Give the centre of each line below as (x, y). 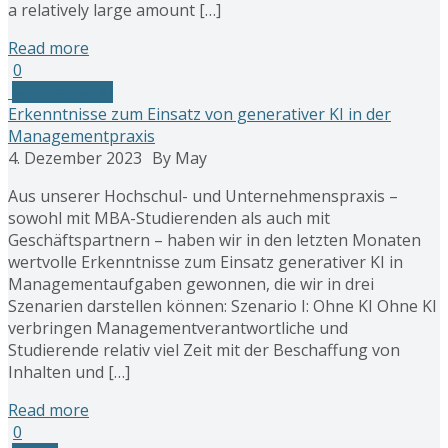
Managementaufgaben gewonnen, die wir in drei (191, 283)
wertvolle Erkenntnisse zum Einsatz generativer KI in (205, 261)
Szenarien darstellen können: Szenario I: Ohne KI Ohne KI (222, 305)
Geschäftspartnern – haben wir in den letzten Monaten (214, 239)
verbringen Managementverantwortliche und (178, 327)
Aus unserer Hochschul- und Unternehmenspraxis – (203, 195)
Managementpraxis (81, 135)
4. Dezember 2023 (75, 157)
